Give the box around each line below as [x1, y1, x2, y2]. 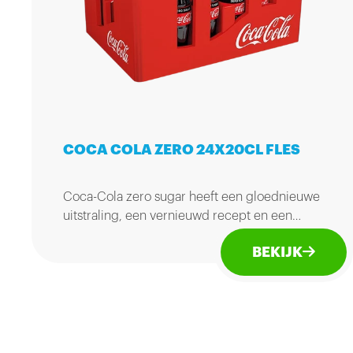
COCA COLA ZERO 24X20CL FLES [63, 143, 300, 158]
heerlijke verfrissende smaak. [63, 229, 227, 242]
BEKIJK [252, 245, 303, 260]
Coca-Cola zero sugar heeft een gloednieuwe [63, 191, 320, 204]
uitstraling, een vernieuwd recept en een [63, 210, 292, 223]
